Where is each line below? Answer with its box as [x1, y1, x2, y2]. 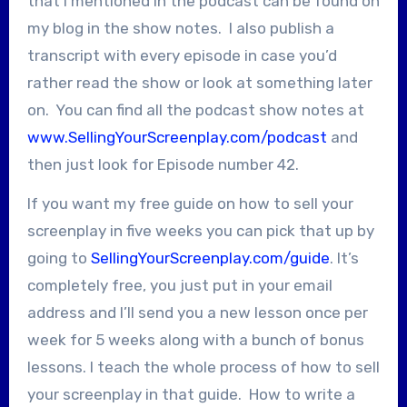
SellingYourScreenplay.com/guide [90, 248, 330, 267]
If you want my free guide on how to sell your [26, 194, 353, 213]
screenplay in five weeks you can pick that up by [26, 221, 374, 240]
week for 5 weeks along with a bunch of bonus [26, 330, 364, 349]
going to [26, 248, 91, 267]
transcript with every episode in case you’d [26, 45, 337, 65]
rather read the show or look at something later [26, 73, 372, 92]
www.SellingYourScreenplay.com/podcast [26, 127, 327, 146]
